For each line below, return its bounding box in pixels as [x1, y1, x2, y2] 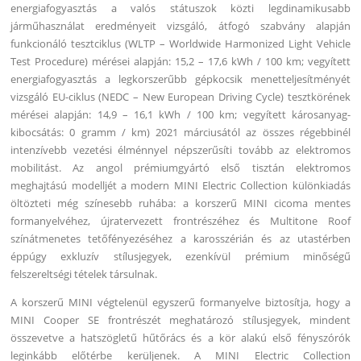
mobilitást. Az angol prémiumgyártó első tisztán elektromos [10, 160, 351, 175]
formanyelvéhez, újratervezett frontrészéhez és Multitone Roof [10, 213, 351, 228]
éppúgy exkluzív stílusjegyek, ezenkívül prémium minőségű [10, 248, 351, 263]
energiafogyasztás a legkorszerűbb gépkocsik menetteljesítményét [10, 71, 351, 86]
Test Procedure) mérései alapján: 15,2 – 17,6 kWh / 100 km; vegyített [10, 53, 351, 68]
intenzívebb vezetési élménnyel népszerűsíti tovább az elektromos [10, 142, 351, 157]
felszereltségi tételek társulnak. [10, 266, 158, 281]
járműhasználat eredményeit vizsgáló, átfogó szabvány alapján [10, 18, 351, 33]
